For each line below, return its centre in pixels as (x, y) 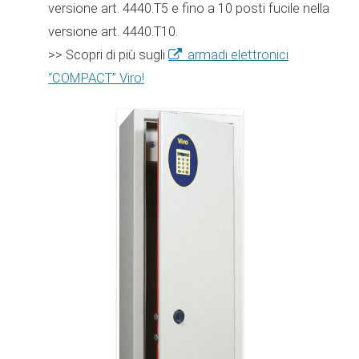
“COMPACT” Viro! (96, 77)
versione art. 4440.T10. (113, 31)
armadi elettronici (238, 54)
